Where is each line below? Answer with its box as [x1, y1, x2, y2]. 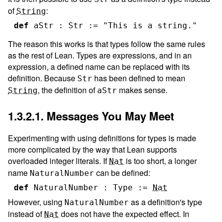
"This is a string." [103, 20, 197, 30]
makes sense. [117, 84, 167, 96]
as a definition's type [129, 196, 202, 208]
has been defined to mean [92, 72, 185, 84]
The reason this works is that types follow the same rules [8, 38, 205, 50]
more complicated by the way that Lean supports [8, 143, 177, 155]
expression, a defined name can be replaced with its [8, 60, 190, 72]
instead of [8, 208, 44, 220]
